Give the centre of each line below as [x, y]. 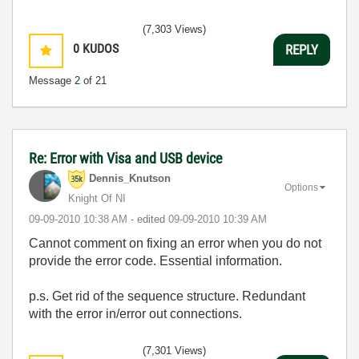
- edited [149, 219]
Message [52, 81]
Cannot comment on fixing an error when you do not [175, 243]
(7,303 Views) [174, 29]
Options [301, 187]
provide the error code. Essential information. [155, 261]
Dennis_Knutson [130, 179]
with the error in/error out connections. [135, 314]
